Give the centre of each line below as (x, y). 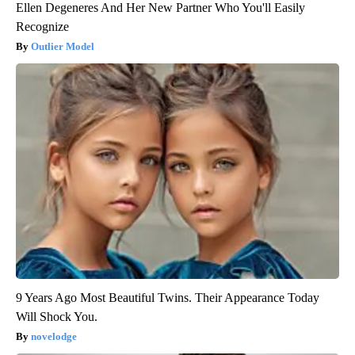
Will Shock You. (57, 316)
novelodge (54, 336)
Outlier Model (63, 46)
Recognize (42, 26)
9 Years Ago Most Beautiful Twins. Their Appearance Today (168, 297)
